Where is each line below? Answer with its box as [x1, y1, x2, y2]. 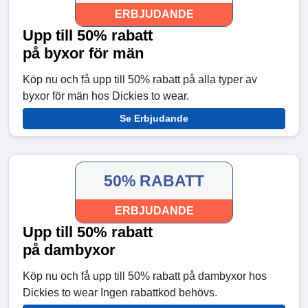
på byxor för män [23, 45, 144, 63]
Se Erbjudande [120, 113, 188, 124]
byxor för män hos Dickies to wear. [23, 90, 189, 102]
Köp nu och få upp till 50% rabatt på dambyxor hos [23, 270, 267, 283]
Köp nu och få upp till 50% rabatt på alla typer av [23, 74, 257, 86]
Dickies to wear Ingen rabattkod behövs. [23, 287, 217, 299]
